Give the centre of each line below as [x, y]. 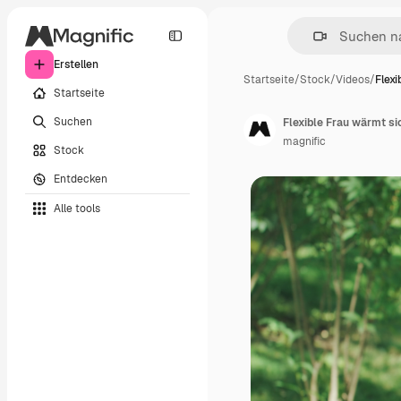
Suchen [73, 121]
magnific [304, 141]
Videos [353, 80]
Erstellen [76, 64]
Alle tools [77, 208]
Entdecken [81, 179]
